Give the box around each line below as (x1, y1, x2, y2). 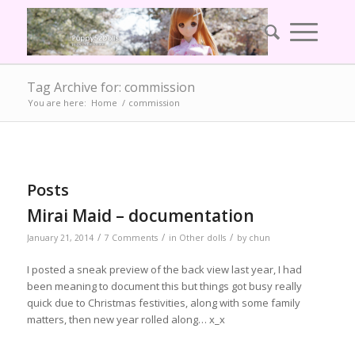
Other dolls (178, 232, 226, 243)
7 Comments (104, 232, 158, 243)
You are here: (27, 97, 86, 109)
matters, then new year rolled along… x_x (26, 312, 225, 327)
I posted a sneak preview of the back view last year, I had (26, 262, 302, 277)
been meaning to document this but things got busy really (26, 279, 302, 294)
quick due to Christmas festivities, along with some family (26, 296, 300, 311)
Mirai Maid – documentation (26, 204, 254, 227)
